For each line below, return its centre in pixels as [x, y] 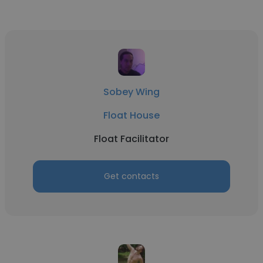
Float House [131, 115]
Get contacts [131, 176]
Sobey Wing [131, 92]
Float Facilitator [131, 139]
